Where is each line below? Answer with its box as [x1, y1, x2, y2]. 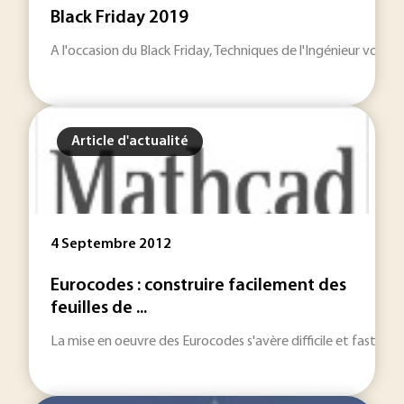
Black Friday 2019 [50, 9, 188, 27]
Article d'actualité [71, 134, 188, 149]
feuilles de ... [50, 299, 147, 317]
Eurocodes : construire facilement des [50, 277, 346, 295]
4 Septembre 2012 [50, 237, 171, 252]
